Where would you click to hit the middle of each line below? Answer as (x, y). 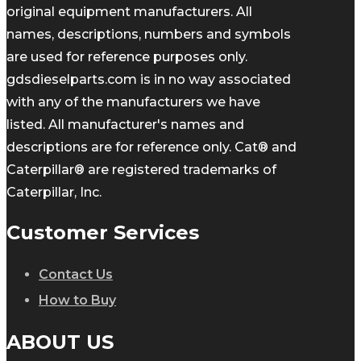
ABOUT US (60, 342)
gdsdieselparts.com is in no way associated (149, 80)
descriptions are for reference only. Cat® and (151, 147)
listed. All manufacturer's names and (125, 125)
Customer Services (103, 233)
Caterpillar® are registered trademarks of (141, 170)
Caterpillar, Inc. (54, 193)
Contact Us (76, 275)
